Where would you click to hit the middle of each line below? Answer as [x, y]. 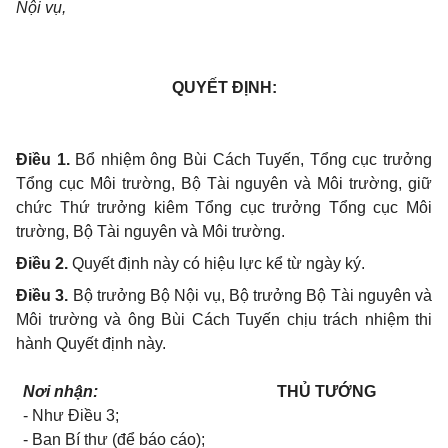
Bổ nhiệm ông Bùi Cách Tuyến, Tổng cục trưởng [251, 159]
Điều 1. [43, 159]
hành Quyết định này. [91, 343]
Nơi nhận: [61, 391]
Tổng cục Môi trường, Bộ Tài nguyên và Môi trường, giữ [224, 183]
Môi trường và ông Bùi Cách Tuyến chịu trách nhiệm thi [224, 319]
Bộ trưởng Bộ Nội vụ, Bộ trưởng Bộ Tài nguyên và [250, 295]
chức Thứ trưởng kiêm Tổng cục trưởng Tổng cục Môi [224, 207]
